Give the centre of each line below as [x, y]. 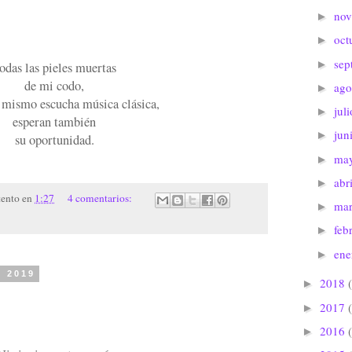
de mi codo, [54, 85]
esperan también [54, 121]
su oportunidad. [54, 139]
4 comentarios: [101, 198]
